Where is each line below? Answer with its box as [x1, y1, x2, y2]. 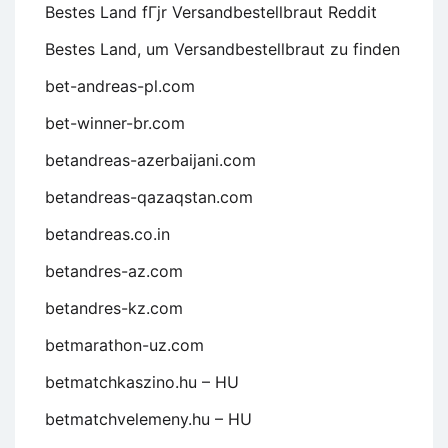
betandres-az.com [45, 260, 183, 281]
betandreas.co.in [45, 223, 170, 244]
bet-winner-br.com [45, 112, 185, 133]
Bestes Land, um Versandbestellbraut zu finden [45, 38, 400, 59]
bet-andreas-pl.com [45, 75, 195, 96]
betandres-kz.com [45, 297, 183, 318]
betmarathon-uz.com [45, 334, 204, 355]
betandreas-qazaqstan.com [45, 186, 253, 207]
